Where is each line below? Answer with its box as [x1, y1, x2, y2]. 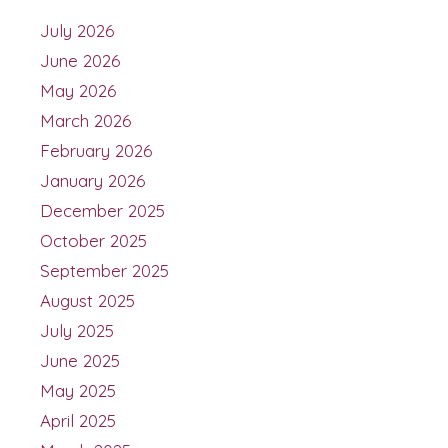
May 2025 [40, 379, 116, 401]
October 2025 [40, 229, 147, 251]
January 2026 [40, 169, 145, 191]
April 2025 [40, 409, 116, 431]
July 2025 [40, 319, 114, 341]
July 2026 [40, 19, 114, 41]
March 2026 [40, 109, 131, 131]
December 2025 [40, 199, 165, 221]
